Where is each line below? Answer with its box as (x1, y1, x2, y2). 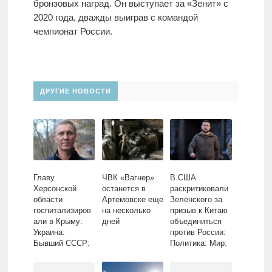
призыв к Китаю (170, 206, 228, 216)
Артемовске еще (101, 195, 163, 205)
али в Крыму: (33, 217, 83, 226)
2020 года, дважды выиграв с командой (33, 12, 198, 23)
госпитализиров (33, 206, 91, 216)
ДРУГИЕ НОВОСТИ (39, 87, 111, 95)
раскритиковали (170, 184, 229, 194)
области (33, 195, 63, 205)
